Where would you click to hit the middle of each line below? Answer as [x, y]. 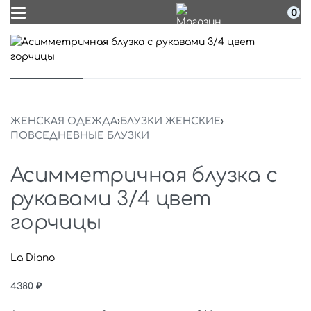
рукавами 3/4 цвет [111, 199]
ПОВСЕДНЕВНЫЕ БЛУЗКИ [80, 136]
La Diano [33, 258]
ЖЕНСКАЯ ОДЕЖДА [64, 121]
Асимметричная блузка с [144, 176]
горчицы [56, 223]
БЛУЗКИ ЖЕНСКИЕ [170, 121]
